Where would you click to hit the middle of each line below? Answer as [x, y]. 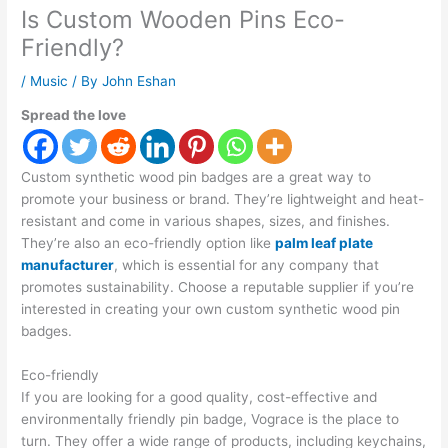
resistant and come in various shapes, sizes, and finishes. [206, 221]
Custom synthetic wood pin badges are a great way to [196, 177]
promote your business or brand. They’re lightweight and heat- [223, 199]
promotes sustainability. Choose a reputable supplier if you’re [218, 287]
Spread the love [74, 115]
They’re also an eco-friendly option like [148, 243]
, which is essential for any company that [247, 265]
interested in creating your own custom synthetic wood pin [211, 309]
